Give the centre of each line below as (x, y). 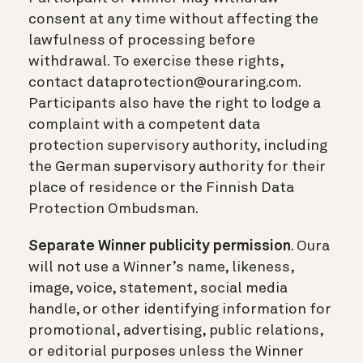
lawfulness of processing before (142, 40)
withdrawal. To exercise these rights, (156, 61)
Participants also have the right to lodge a (175, 103)
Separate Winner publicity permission (160, 246)
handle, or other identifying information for (180, 309)
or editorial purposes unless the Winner (166, 351)
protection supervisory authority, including (178, 145)
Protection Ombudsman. (113, 209)
